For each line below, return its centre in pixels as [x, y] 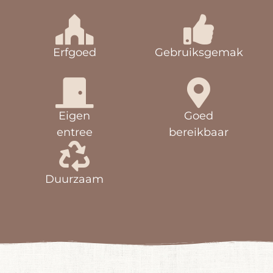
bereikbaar [199, 132]
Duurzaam [74, 179]
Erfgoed [74, 52]
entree [74, 132]
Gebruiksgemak [199, 52]
